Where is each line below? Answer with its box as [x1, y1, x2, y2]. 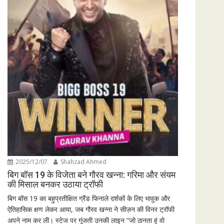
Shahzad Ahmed [59, 157, 106, 166]
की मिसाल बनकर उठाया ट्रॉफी [7, 179, 103, 190]
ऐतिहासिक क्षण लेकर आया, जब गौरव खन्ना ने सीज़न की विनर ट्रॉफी [7, 204, 174, 214]
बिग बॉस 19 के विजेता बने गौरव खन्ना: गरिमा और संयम [7, 169, 175, 180]
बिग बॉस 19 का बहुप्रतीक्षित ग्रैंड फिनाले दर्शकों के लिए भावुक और [7, 193, 170, 203]
